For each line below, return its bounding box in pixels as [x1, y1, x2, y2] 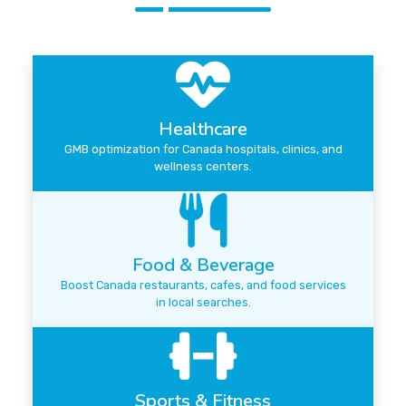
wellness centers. [154, 159, 252, 174]
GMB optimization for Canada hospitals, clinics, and [63, 142, 343, 157]
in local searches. [155, 295, 251, 310]
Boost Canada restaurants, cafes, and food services [60, 278, 346, 293]
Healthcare [159, 117, 247, 142]
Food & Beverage [131, 253, 275, 278]
